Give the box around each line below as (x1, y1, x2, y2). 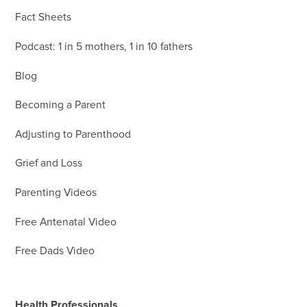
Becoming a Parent (15, 100, 106, 111)
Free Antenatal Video (15, 217, 117, 228)
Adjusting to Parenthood (15, 129, 132, 140)
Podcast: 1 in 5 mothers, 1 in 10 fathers (15, 41, 193, 52)
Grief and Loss (15, 158, 83, 169)
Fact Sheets (15, 12, 72, 23)
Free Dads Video (15, 246, 95, 257)
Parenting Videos (15, 188, 97, 199)
